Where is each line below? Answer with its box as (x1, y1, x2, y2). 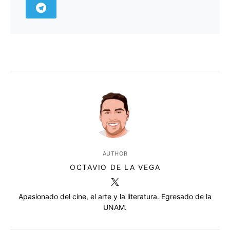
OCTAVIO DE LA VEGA (69, 163, 161, 172)
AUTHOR (102, 150, 128, 158)
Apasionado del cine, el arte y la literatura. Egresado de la (18, 192, 212, 201)
